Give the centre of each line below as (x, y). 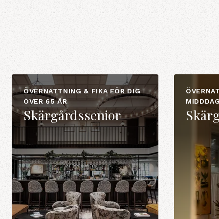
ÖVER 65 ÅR (45, 101)
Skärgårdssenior (72, 115)
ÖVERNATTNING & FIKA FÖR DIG (82, 91)
